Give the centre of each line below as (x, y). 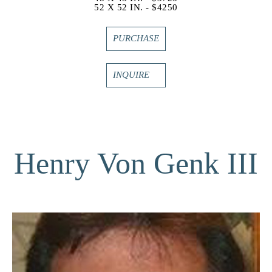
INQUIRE (131, 75)
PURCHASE (136, 39)
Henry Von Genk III (136, 163)
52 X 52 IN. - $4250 (136, 7)
